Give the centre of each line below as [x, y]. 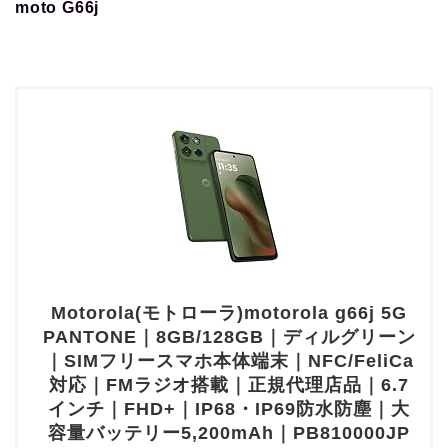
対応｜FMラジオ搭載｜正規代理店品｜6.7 [229, 385]
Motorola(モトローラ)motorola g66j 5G [229, 313]
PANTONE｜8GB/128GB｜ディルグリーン [229, 337]
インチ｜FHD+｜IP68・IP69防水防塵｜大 [229, 409]
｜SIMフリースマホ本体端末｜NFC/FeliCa [229, 361]
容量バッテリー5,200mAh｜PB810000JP [229, 433]
